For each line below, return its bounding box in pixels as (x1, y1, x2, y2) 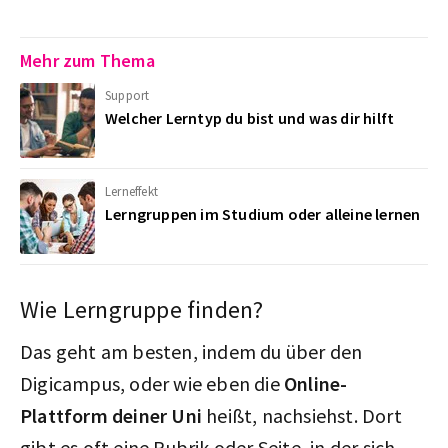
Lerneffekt (105, 182, 158, 200)
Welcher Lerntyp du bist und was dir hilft (105, 107, 395, 128)
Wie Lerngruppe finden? (20, 293, 264, 325)
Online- (279, 370, 348, 396)
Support (105, 86, 150, 104)
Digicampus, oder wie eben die (20, 370, 280, 396)
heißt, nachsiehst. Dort (202, 402, 402, 428)
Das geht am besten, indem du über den (20, 338, 363, 364)
